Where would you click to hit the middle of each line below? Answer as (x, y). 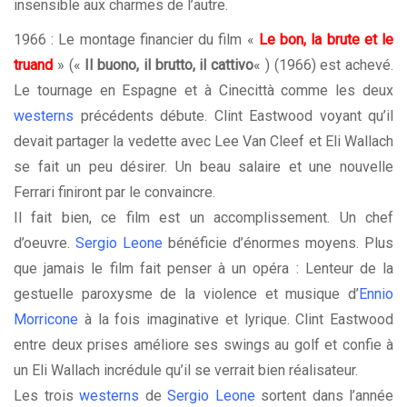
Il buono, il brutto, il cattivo (169, 65)
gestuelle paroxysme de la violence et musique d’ (186, 294)
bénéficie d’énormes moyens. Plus (278, 243)
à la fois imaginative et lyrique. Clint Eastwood (236, 320)
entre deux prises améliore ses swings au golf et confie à (203, 345)
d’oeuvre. (45, 243)
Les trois (46, 396)
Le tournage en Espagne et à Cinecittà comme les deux (203, 91)
